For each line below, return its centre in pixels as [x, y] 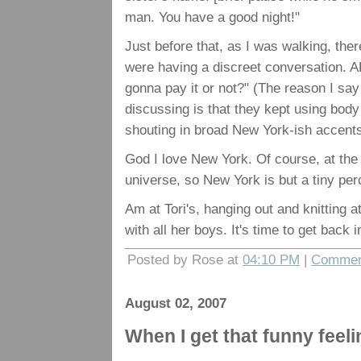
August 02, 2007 [176, 303]
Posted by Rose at [185, 259]
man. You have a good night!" [212, 17]
